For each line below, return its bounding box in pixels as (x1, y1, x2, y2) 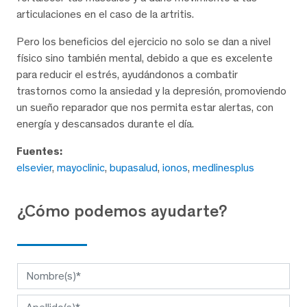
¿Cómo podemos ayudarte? (17, 200, 228, 221)
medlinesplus (193, 160, 254, 174)
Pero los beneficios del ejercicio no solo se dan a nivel (16, 34, 271, 48)
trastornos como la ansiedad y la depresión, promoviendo (16, 84, 286, 97)
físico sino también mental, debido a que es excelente (16, 51, 273, 64)
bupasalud (110, 160, 158, 174)
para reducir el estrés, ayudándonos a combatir (16, 67, 238, 81)
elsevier (16, 160, 52, 174)
